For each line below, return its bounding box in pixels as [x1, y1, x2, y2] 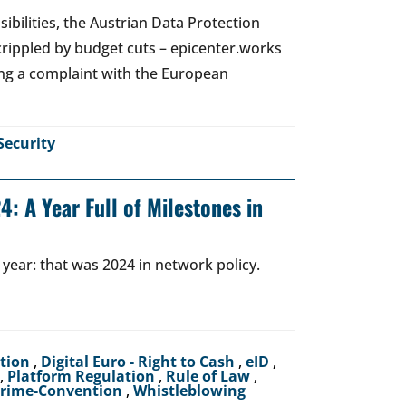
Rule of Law [166, 366, 254, 386]
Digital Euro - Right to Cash [41, 352, 238, 372]
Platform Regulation [7, 366, 159, 386]
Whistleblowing [133, 381, 246, 401]
